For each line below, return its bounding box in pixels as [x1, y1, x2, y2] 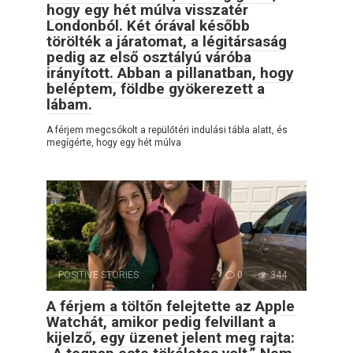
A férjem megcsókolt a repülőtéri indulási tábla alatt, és [46, 124, 288, 136]
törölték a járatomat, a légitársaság [46, 32, 287, 50]
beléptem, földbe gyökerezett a [46, 79, 265, 98]
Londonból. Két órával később [46, 16, 250, 35]
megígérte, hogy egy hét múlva [46, 136, 181, 148]
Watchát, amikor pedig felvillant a [46, 312, 276, 331]
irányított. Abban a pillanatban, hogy [46, 63, 294, 82]
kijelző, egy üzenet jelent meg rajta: [46, 328, 295, 347]
